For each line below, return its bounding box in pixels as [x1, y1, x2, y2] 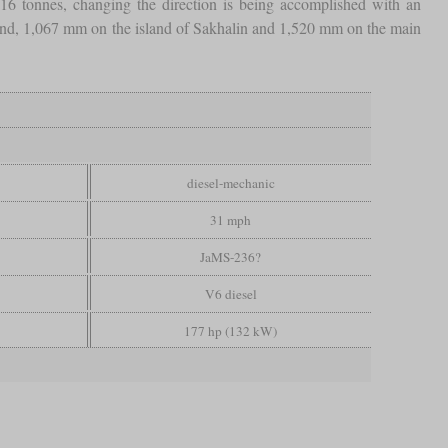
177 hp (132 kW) [184, 321, 278, 340]
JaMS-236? [200, 247, 262, 266]
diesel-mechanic [186, 173, 275, 192]
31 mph [210, 210, 252, 229]
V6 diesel [204, 284, 257, 303]
